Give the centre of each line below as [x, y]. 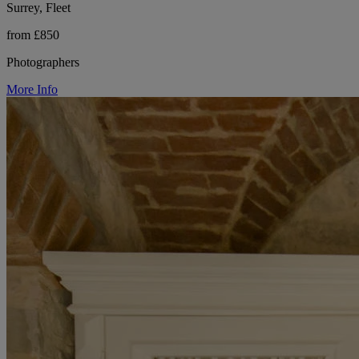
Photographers [43, 62]
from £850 [33, 34]
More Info [32, 89]
